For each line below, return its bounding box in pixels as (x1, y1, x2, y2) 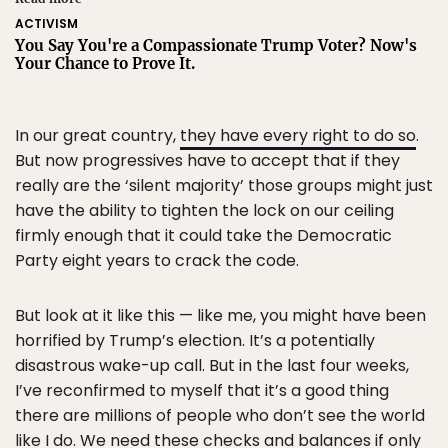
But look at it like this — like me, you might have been (15, 304, 426, 327)
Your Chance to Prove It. (15, 54, 195, 73)
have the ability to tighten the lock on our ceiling (15, 199, 394, 222)
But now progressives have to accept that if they (15, 149, 400, 172)
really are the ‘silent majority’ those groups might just (15, 174, 433, 197)
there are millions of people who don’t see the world (15, 404, 425, 427)
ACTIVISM (15, 15, 78, 32)
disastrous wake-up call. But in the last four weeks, (15, 354, 409, 377)
